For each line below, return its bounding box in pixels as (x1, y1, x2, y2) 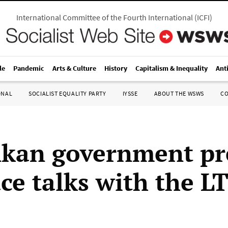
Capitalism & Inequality (135, 64, 208, 73)
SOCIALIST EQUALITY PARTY (28, 90, 106, 97)
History (104, 64, 127, 73)
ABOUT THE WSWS (154, 90, 204, 97)
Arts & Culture (52, 64, 96, 73)
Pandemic (13, 64, 44, 73)
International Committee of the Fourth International (16, 12, 193, 22)
